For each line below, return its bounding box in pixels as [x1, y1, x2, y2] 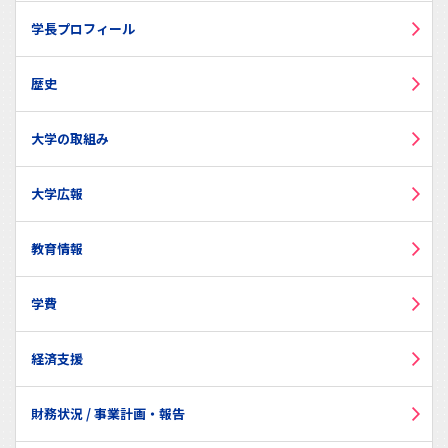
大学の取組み [31, 128, 109, 148]
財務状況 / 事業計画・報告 [31, 403, 185, 423]
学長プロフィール [31, 18, 135, 38]
